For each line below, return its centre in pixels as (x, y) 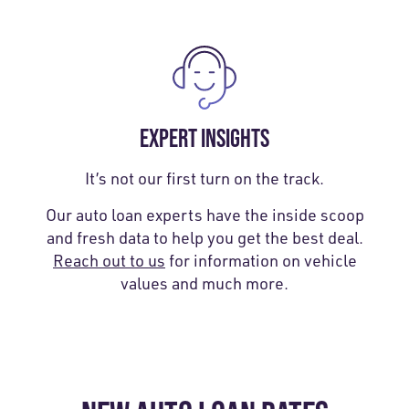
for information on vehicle (261, 260)
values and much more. (204, 283)
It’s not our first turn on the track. (204, 178)
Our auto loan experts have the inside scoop (204, 214)
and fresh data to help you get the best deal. (204, 237)
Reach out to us (109, 260)
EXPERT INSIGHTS (204, 137)
